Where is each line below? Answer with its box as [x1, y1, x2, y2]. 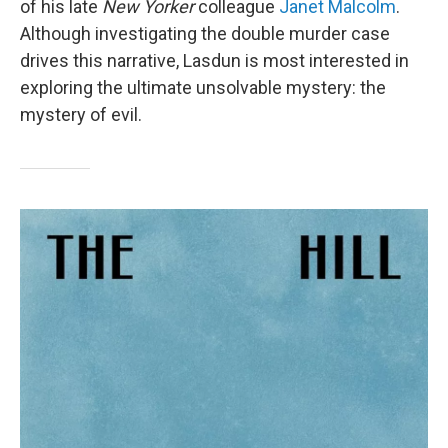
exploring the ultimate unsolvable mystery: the [20, 76, 386, 98]
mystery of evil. [20, 103, 142, 125]
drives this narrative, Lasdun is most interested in [20, 49, 409, 71]
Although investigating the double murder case [20, 22, 390, 44]
